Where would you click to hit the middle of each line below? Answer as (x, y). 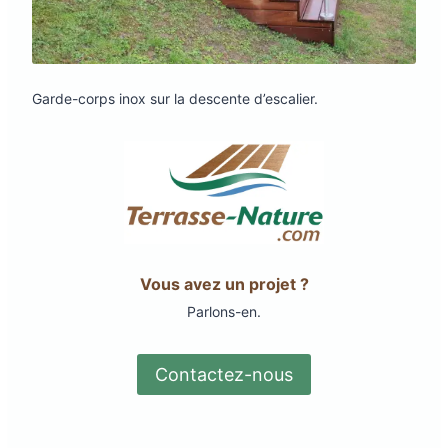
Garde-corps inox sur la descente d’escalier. (175, 98)
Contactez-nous (224, 375)
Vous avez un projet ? (224, 284)
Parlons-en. (224, 311)
